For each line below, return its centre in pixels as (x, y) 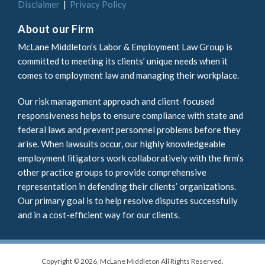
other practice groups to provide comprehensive (112, 172)
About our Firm (56, 29)
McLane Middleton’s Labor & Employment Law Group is (125, 46)
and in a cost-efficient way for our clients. (99, 214)
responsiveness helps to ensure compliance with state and (130, 115)
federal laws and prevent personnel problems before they (129, 129)
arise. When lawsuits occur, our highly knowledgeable (122, 143)
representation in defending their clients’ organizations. (127, 186)
